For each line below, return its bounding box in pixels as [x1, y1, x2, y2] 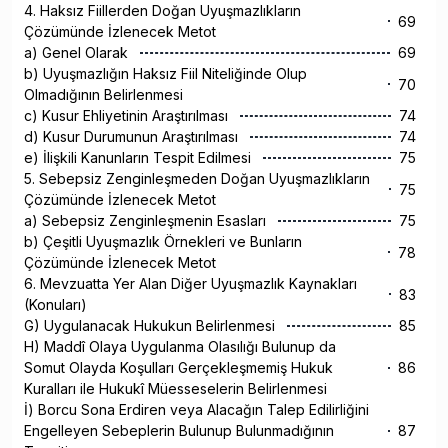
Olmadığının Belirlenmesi [24, 86, 187, 104]
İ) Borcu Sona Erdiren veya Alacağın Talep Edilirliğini [24, 401, 369, 419]
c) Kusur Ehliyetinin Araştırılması [24, 107, 232, 125]
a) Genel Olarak [24, 44, 132, 62]
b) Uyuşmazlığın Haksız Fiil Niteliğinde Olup [24, 65, 307, 83]
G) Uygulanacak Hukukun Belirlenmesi [24, 317, 279, 335]
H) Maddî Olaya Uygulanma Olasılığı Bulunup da [24, 338, 336, 356]
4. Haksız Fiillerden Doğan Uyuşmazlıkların [24, 2, 301, 20]
